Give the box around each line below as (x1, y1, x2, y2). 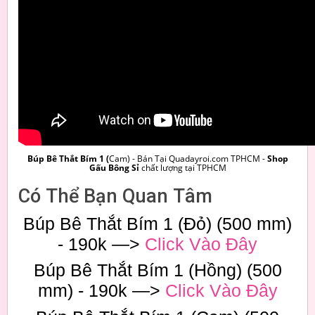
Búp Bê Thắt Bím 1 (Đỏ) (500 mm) (23, 213, 292, 233)
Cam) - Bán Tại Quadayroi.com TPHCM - (108, 152, 267, 165)
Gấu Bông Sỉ (89, 161, 141, 174)
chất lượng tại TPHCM (141, 161, 226, 174)
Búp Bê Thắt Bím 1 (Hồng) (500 (33, 260, 282, 280)
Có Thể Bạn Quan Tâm (18, 184, 212, 207)
